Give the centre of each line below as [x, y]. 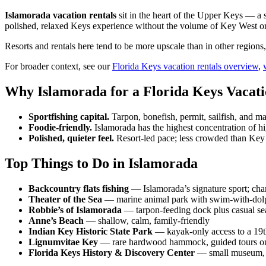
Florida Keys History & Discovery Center [112, 252]
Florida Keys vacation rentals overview [185, 66]
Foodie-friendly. [60, 127]
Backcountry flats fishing [79, 188]
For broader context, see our [58, 66]
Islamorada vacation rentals [61, 15]
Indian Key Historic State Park [91, 231]
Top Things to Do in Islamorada [101, 163]
